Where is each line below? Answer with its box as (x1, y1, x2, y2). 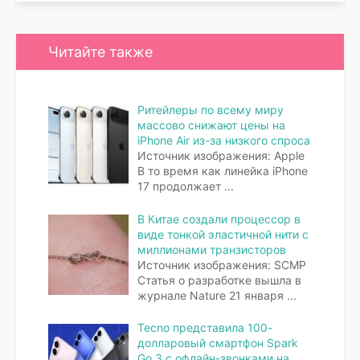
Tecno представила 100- (137, 321, 272, 335)
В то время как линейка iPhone (137, 163, 308, 178)
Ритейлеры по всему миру (137, 102, 284, 117)
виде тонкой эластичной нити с (137, 227, 309, 241)
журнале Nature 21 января (137, 288, 287, 302)
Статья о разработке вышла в (137, 272, 301, 287)
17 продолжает (137, 178, 224, 193)
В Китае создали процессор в (137, 211, 301, 226)
